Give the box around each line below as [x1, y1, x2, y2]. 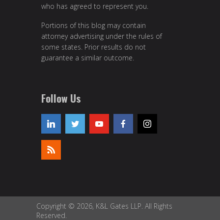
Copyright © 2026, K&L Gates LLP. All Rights [36, 201, 172, 211]
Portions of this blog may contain [41, 21, 146, 30]
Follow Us [41, 90, 81, 106]
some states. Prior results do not [41, 42, 146, 52]
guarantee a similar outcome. [41, 53, 134, 63]
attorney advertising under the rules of [41, 31, 162, 41]
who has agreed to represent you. [41, 1, 148, 11]
